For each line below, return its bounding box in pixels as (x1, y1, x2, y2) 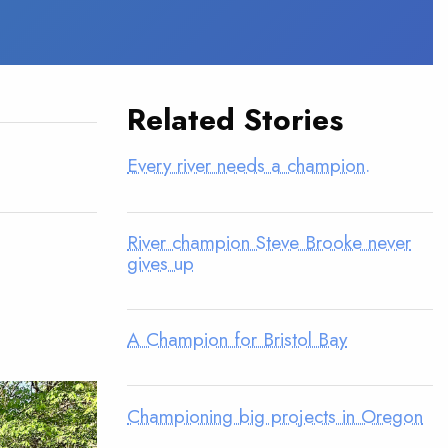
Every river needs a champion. (127, 151, 370, 180)
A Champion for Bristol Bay (127, 325, 347, 354)
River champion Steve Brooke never (127, 227, 411, 256)
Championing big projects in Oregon (127, 401, 423, 430)
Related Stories (127, 98, 343, 142)
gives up (127, 248, 194, 277)
